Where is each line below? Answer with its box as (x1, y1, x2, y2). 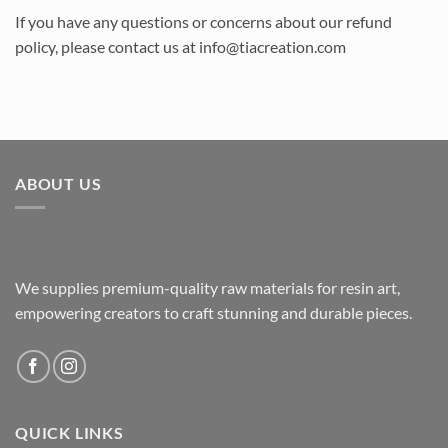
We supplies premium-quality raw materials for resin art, (15, 278, 400, 298)
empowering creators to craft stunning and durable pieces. (15, 303, 418, 323)
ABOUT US (15, 173, 102, 193)
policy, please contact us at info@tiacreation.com (15, 36, 346, 56)
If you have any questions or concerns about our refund (15, 11, 392, 31)
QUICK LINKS (15, 423, 124, 443)
